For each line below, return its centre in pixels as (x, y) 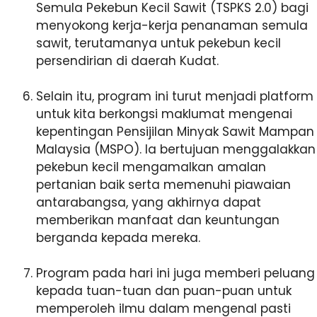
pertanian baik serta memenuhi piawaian (163, 184)
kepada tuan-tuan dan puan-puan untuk (164, 290)
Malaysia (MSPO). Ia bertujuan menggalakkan (176, 149)
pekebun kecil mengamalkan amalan (151, 167)
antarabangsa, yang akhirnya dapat (149, 202)
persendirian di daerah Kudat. (129, 60)
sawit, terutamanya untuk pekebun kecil (158, 43)
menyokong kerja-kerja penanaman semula (172, 25)
